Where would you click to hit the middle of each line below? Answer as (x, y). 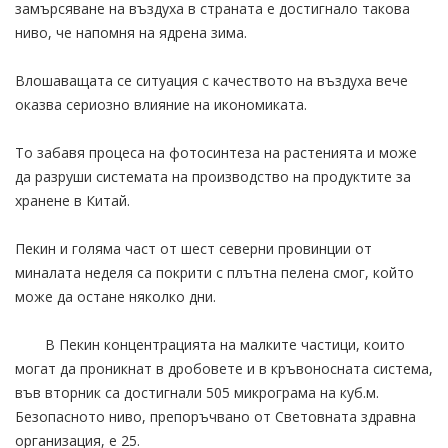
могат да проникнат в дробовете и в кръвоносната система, (224, 368)
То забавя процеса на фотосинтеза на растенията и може (216, 152)
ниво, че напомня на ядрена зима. (131, 32)
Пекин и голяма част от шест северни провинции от (193, 248)
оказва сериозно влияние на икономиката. (161, 104)
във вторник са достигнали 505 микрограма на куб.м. (197, 392)
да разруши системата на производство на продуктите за (213, 176)
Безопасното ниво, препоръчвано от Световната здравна (215, 416)
